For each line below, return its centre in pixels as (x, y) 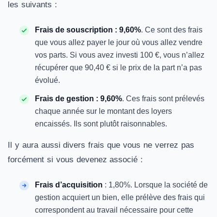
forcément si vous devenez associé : (76, 160)
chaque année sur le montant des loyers (103, 111)
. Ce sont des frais (172, 30)
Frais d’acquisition (69, 185)
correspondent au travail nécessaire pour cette (114, 210)
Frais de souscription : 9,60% (88, 30)
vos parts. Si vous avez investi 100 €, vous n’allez (120, 55)
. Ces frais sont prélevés (163, 99)
